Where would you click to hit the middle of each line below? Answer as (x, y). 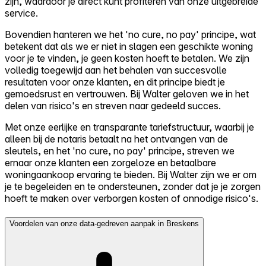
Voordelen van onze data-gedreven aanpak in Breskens (104, 224)
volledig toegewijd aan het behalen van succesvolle (116, 70)
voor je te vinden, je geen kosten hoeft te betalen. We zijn (127, 58)
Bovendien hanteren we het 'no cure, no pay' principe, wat (130, 35)
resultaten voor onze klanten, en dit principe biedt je (115, 82)
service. (21, 13)
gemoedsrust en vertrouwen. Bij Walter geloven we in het (127, 94)
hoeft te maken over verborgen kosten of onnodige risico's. (132, 199)
